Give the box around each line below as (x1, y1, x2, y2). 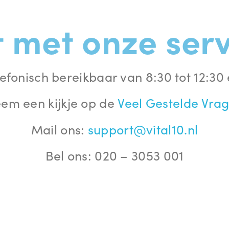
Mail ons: (31, 120, 88, 138)
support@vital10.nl (87, 120, 198, 138)
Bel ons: (45, 146, 95, 165)
